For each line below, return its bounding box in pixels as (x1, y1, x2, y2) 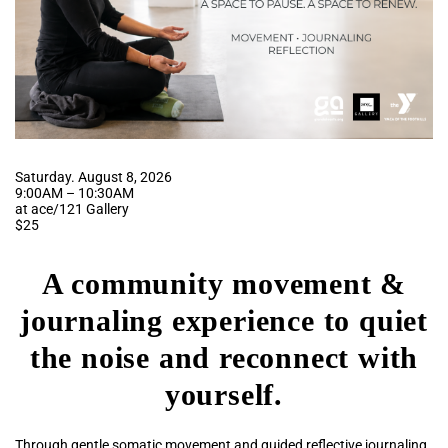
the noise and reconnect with (29, 340, 419, 374)
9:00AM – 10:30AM (15, 184, 134, 201)
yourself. (164, 377, 284, 411)
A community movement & (41, 266, 407, 300)
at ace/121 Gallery (15, 200, 129, 217)
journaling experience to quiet (20, 303, 428, 337)
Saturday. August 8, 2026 (15, 168, 172, 185)
